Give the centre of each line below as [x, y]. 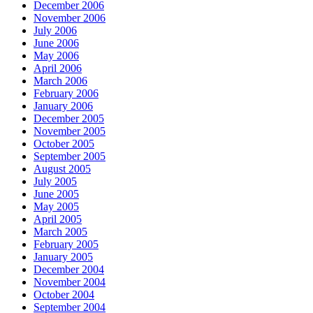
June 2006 [56, 43]
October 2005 [64, 144]
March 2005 [60, 232]
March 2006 [60, 81]
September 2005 [70, 156]
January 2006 [63, 106]
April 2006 [58, 68]
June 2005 [56, 194]
